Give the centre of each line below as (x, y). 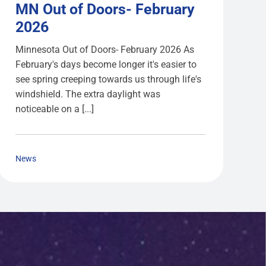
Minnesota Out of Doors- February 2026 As (105, 50)
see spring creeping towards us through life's (109, 80)
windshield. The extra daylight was (88, 94)
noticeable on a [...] (55, 109)
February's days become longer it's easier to (106, 65)
